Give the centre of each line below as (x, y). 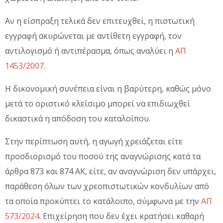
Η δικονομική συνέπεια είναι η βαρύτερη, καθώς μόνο (108, 88)
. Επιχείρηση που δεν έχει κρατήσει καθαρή (122, 216)
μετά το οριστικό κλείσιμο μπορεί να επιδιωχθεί (98, 103)
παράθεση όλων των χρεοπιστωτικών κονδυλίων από (107, 186)
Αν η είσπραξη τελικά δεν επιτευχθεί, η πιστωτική (100, 21)
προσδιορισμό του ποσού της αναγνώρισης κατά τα (103, 156)
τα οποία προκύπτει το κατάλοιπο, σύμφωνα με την (103, 201)
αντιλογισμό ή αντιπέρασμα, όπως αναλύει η (90, 51)
